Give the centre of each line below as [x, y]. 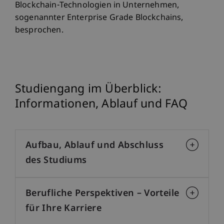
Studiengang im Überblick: [88, 89]
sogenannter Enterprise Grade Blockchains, [99, 18]
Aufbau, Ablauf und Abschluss [95, 145]
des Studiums [56, 160]
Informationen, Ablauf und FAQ [101, 104]
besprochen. [39, 30]
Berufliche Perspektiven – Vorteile [102, 193]
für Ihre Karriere [64, 208]
